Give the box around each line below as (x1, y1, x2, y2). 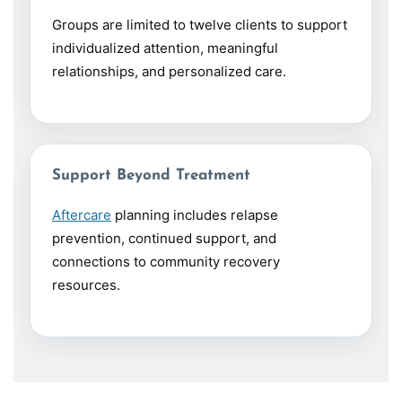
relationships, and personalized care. (52, 63, 286, 81)
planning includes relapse (111, 206, 278, 224)
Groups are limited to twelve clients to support (52, 16, 347, 34)
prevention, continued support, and (52, 230, 276, 248)
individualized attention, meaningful (52, 39, 278, 57)
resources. (52, 276, 120, 294)
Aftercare (52, 206, 111, 224)
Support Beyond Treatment (52, 168, 250, 184)
